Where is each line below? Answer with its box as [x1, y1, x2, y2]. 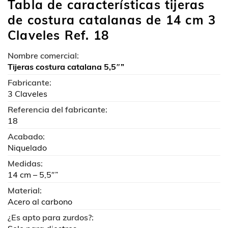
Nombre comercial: [8, 50, 79, 61]
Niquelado [8, 142, 47, 153]
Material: [8, 185, 42, 195]
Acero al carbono [8, 196, 72, 207]
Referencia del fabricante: [8, 104, 107, 115]
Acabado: [8, 131, 45, 141]
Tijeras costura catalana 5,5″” [8, 62, 124, 72]
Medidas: [8, 158, 43, 168]
